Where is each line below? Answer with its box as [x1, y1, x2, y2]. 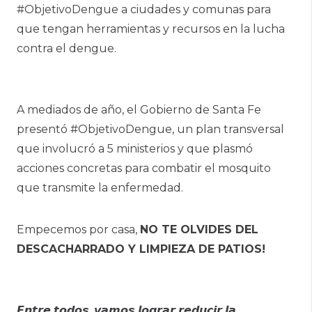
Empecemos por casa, [17, 223, 140, 237]
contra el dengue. [17, 42, 116, 56]
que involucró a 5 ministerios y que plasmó [17, 142, 253, 156]
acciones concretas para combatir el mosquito [17, 162, 271, 175]
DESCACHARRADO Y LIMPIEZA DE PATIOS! [17, 242, 265, 256]
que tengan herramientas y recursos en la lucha [17, 22, 285, 36]
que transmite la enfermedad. [17, 181, 183, 195]
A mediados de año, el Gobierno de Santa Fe [17, 103, 264, 117]
